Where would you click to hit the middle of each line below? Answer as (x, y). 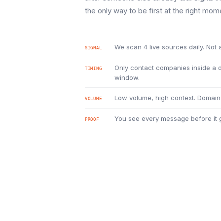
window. (127, 77)
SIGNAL (93, 48)
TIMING (93, 68)
